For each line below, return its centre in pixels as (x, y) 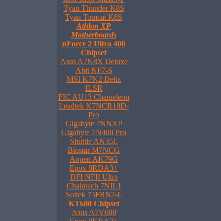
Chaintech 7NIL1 (94, 186)
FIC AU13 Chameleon (94, 97)
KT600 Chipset (94, 203)
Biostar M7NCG (94, 150)
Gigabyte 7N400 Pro (94, 132)
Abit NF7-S (94, 70)
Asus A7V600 (94, 212)
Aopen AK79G (94, 159)
